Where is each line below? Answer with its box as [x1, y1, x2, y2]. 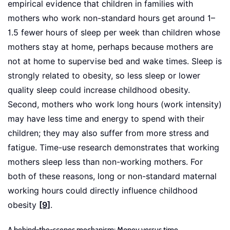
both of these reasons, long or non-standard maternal [8, 171, 217, 182]
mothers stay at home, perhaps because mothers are [8, 42, 213, 52]
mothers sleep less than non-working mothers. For [8, 157, 203, 167]
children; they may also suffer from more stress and [8, 128, 209, 139]
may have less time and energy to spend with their [8, 114, 204, 124]
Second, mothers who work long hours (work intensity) [8, 100, 222, 110]
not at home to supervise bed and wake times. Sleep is [8, 56, 222, 67]
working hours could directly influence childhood [8, 186, 198, 196]
